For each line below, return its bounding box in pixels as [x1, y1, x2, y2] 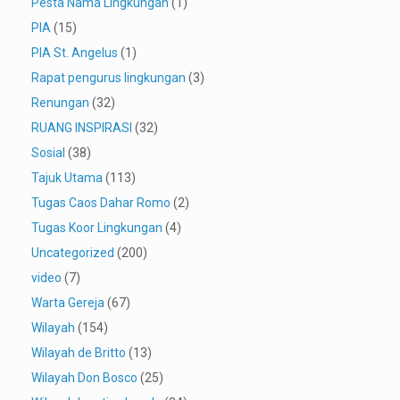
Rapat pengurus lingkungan [31, 71, 186, 86]
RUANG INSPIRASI [31, 121, 132, 136]
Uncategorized [31, 246, 114, 261]
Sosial [31, 146, 65, 161]
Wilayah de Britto [31, 346, 126, 361]
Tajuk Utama [31, 171, 103, 186]
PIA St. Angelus [31, 46, 118, 61]
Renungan [31, 96, 89, 111]
